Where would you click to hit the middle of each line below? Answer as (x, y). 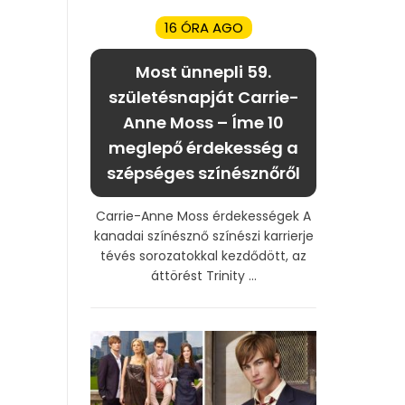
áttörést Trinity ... (203, 275)
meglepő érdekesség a (203, 147)
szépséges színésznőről (203, 173)
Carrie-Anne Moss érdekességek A (203, 216)
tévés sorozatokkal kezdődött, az (203, 255)
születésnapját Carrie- (203, 97)
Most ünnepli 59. (203, 71)
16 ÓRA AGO (203, 27)
